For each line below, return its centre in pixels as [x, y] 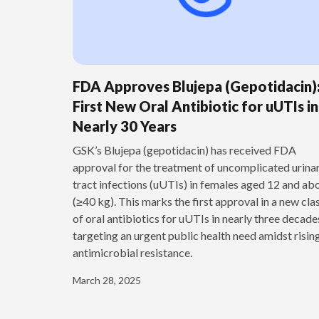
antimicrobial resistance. [132, 253]
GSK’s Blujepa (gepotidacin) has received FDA [184, 150]
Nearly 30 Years [125, 126]
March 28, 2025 [107, 281]
